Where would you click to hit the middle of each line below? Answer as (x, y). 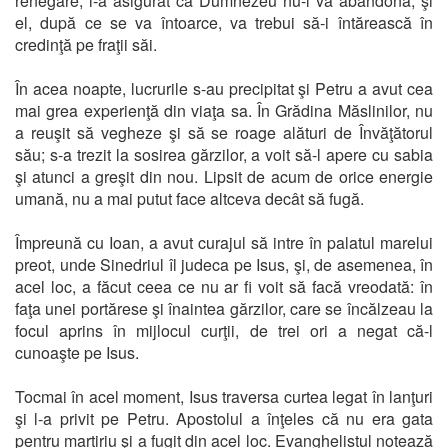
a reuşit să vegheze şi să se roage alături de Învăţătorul (224, 132)
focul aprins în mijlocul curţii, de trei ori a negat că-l (224, 330)
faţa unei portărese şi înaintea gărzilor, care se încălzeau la (224, 308)
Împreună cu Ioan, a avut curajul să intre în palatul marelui (224, 242)
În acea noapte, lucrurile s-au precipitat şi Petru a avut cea (224, 88)
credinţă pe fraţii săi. (86, 44)
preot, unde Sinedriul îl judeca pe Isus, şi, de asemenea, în (224, 264)
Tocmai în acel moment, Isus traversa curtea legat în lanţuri (224, 396)
